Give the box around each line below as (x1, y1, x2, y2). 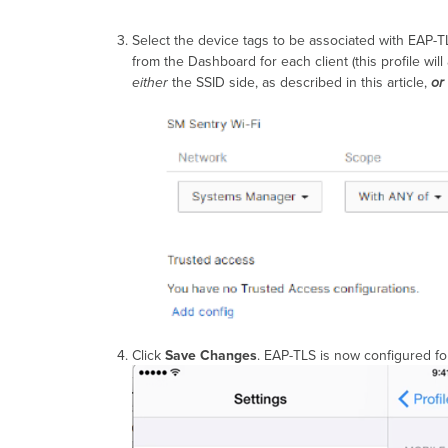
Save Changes (164, 347, 257, 365)
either (131, 74, 168, 92)
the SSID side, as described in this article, (167, 74, 431, 92)
